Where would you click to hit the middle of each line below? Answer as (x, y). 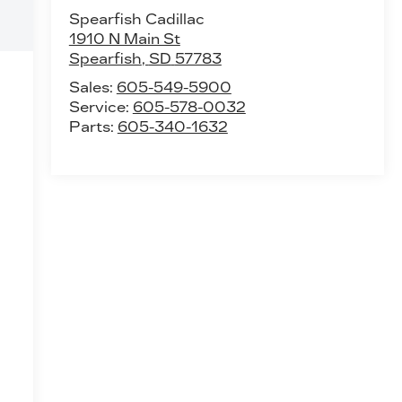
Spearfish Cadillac (136, 20)
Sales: (92, 88)
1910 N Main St (124, 39)
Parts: (93, 127)
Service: (100, 108)
